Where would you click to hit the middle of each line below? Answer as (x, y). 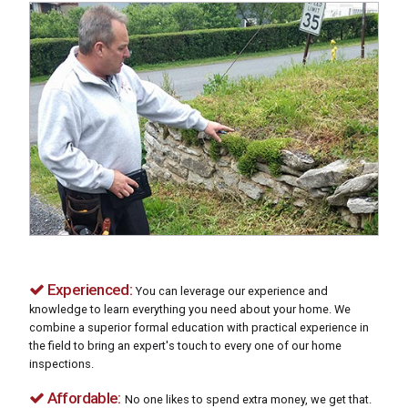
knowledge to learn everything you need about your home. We (190, 309)
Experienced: (88, 289)
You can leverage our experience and (232, 291)
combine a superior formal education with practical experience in (199, 327)
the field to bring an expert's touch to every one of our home (185, 345)
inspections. (61, 363)
